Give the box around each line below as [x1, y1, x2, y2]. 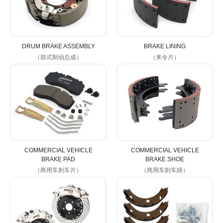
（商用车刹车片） [34, 167, 82, 174]
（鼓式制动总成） [34, 53, 82, 61]
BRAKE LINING [144, 42, 186, 50]
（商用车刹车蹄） [141, 167, 189, 174]
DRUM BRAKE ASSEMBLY [21, 42, 95, 50]
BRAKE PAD [41, 156, 75, 163]
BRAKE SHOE [145, 156, 184, 163]
